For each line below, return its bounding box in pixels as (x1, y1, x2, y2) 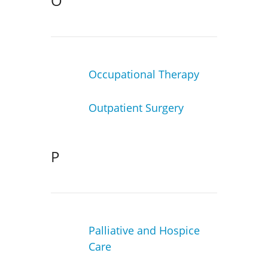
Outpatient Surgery (88, 100, 184, 115)
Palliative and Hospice (88, 223, 200, 238)
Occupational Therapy (88, 66, 199, 81)
